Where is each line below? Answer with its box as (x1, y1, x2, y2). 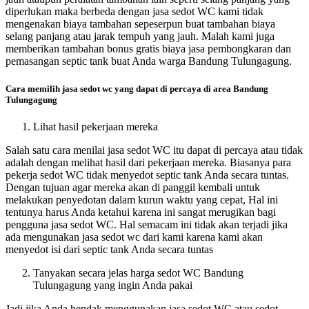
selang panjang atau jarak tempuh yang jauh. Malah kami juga (6, 30, 275, 43)
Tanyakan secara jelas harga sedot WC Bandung (33, 266, 243, 279)
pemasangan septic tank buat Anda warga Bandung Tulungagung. (6, 55, 292, 68)
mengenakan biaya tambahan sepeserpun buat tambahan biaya (6, 18, 275, 30)
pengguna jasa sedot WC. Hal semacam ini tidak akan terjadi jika (6, 218, 288, 230)
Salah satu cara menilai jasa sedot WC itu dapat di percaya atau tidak (6, 143, 303, 156)
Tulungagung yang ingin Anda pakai (33, 279, 192, 291)
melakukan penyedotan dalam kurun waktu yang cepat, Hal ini (6, 193, 278, 206)
